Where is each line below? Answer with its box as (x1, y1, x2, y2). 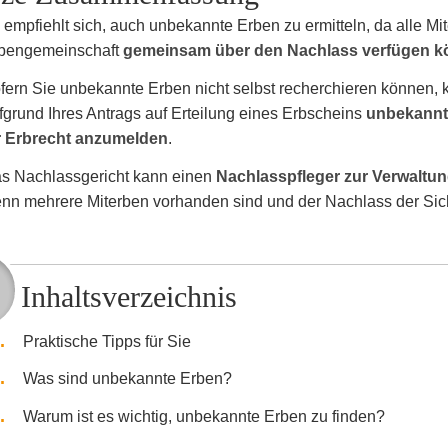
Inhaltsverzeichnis (20, 280, 237, 314)
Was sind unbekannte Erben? (22, 370, 232, 388)
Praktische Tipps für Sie (22, 332, 191, 350)
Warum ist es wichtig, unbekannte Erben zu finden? (22, 408, 385, 426)
